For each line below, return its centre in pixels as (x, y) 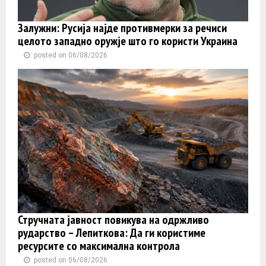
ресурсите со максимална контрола (99, 246)
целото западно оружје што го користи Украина (128, 41)
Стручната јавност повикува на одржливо (113, 219)
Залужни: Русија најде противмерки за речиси (122, 28)
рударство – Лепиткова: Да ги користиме (112, 232)
